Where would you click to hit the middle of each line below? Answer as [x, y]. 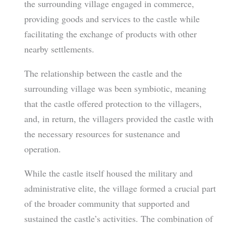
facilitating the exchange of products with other [110, 34]
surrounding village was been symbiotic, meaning [115, 89]
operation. [42, 149]
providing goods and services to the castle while [112, 19]
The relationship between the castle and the [103, 73]
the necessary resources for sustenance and [102, 134]
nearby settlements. [59, 49]
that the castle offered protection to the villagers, [113, 104]
